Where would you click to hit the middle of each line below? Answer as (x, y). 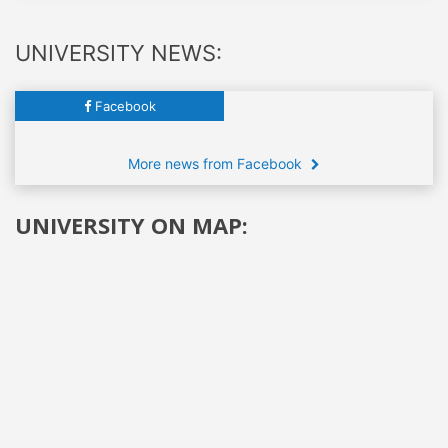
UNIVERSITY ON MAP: (131, 224)
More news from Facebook (217, 163)
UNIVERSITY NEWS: (118, 52)
